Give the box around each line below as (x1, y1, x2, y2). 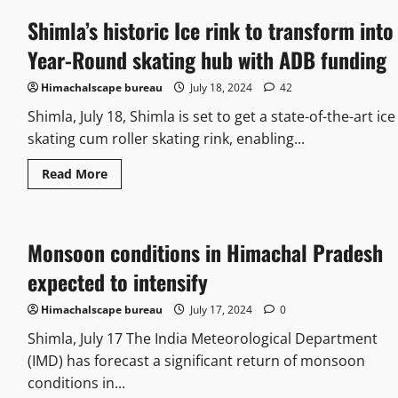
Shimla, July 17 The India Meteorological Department (27, 329, 378, 349)
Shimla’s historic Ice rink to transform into (27, 14, 394, 47)
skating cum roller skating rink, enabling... (27, 129, 305, 149)
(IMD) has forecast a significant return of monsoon (27, 351, 365, 371)
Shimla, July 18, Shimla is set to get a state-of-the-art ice (27, 107, 395, 127)
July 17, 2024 (187, 302, 255, 318)
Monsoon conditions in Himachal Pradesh (27, 236, 383, 269)
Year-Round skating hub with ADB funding (27, 44, 386, 76)
